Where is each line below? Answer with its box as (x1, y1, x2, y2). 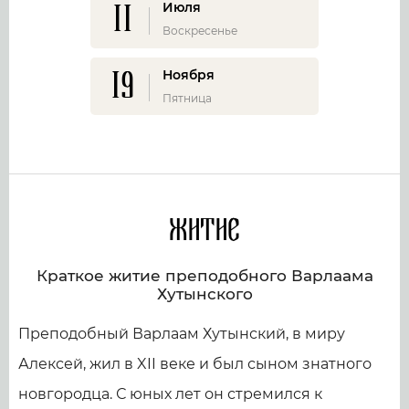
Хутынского (156, 285, 253, 304)
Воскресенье (163, 23, 237, 37)
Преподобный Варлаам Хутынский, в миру (18, 325, 345, 343)
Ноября (163, 66, 215, 83)
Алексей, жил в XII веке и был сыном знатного (18, 355, 372, 373)
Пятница (163, 90, 212, 105)
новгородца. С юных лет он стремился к (18, 385, 322, 404)
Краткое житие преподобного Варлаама (36, 267, 373, 286)
